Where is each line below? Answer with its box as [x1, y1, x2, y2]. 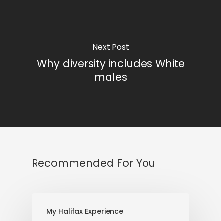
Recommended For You [32, 156, 155, 170]
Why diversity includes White [37, 56, 184, 71]
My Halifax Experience [46, 206, 123, 216]
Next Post [92, 41, 129, 53]
